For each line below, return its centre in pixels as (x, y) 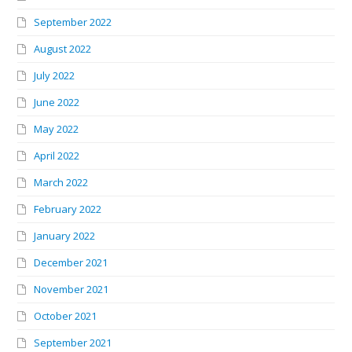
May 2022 (57, 128)
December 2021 (71, 262)
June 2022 (57, 102)
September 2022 (73, 22)
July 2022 (55, 75)
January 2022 (65, 235)
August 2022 (63, 48)
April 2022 (57, 155)
